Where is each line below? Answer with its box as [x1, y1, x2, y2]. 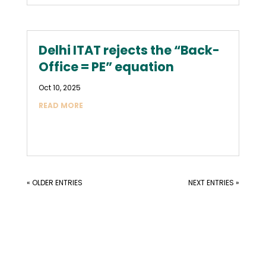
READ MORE [38, 100, 83, 110]
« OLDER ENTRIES [26, 177, 83, 188]
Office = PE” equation [38, 58, 174, 75]
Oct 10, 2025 [38, 82, 81, 93]
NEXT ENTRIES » [188, 177, 240, 188]
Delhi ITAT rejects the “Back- [38, 41, 220, 59]
